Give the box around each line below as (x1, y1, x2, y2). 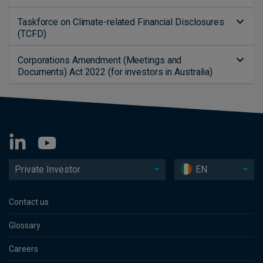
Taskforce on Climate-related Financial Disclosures (18, 16, 224, 28)
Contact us (9, 197, 49, 207)
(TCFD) (18, 28, 46, 39)
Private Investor (15, 164, 80, 175)
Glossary (9, 221, 41, 230)
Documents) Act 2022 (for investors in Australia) (18, 66, 213, 77)
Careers (9, 244, 38, 254)
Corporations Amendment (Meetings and (18, 55, 182, 66)
